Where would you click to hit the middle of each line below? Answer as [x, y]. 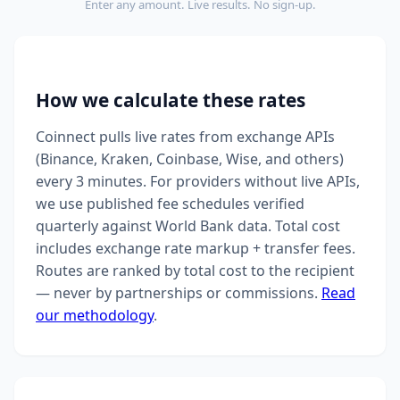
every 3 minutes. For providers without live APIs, [198, 182]
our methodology [95, 316]
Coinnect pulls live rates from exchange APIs [185, 137]
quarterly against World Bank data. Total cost [188, 226]
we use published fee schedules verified [170, 204]
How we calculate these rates [171, 100]
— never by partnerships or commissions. [179, 293]
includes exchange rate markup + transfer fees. [196, 249]
